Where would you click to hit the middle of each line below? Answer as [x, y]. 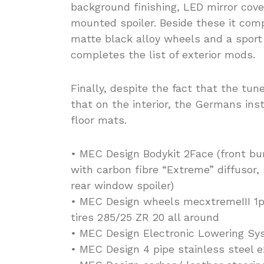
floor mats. [99, 120]
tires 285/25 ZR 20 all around [145, 217]
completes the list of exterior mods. [163, 55]
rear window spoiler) [122, 185]
